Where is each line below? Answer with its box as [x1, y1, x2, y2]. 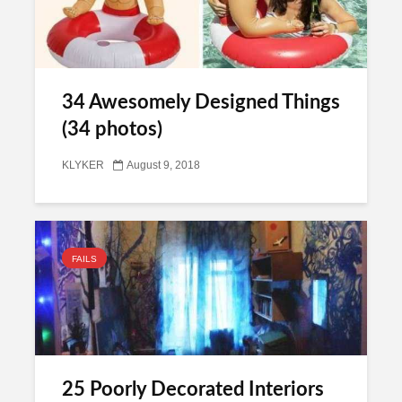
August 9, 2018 [127, 160, 200, 171]
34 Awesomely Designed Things [62, 92, 340, 112]
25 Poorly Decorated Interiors [62, 380, 324, 399]
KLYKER [62, 160, 104, 171]
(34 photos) [62, 119, 162, 139]
